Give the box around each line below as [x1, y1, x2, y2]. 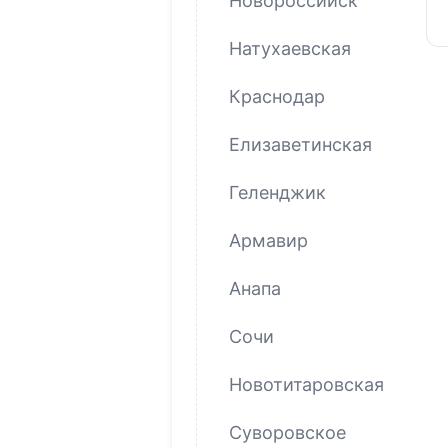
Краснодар [229, 85, 325, 107]
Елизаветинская [229, 133, 372, 155]
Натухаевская [229, 37, 351, 59]
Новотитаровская [229, 373, 384, 395]
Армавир [229, 229, 308, 251]
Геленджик [229, 181, 326, 203]
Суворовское [229, 421, 346, 443]
